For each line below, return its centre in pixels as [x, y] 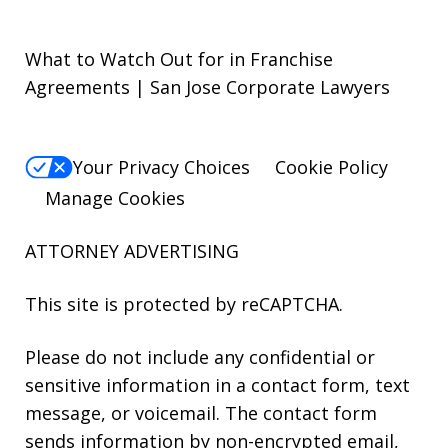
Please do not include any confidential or [200, 356]
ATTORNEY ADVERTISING [132, 250]
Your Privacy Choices [161, 167]
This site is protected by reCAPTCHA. [184, 303]
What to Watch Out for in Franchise [179, 59]
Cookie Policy [331, 167]
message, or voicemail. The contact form [201, 412]
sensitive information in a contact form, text [217, 384]
